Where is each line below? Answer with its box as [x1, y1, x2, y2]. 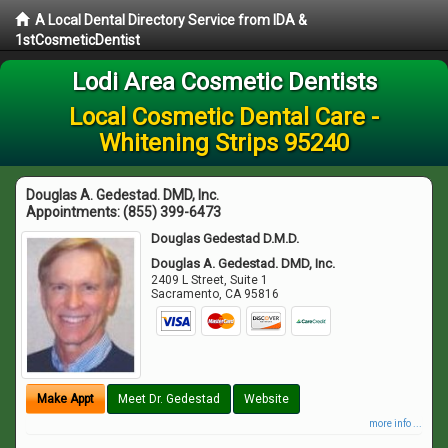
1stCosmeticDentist [15, 32, 140, 48]
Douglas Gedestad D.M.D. [151, 231, 300, 246]
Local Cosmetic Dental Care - [69, 103, 379, 131]
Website [244, 391, 289, 406]
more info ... [369, 417, 422, 429]
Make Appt [37, 391, 94, 406]
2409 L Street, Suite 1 [151, 273, 269, 287]
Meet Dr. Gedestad [118, 391, 220, 406]
